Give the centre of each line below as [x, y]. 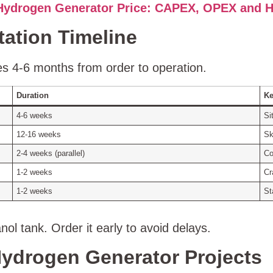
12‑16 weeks [39, 134]
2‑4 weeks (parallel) [51, 153]
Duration [33, 95]
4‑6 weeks [35, 115]
